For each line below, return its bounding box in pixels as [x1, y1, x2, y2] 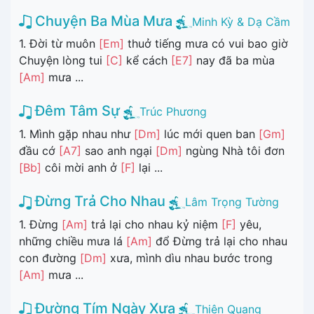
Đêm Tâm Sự [32, 102, 120, 120]
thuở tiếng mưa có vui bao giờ [124, 36, 288, 51]
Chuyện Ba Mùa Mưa [32, 12, 172, 29]
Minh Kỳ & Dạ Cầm [192, 14, 290, 29]
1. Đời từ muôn [19, 36, 99, 51]
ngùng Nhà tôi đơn [182, 144, 285, 158]
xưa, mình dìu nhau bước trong [107, 250, 273, 265]
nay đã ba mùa [193, 53, 275, 68]
